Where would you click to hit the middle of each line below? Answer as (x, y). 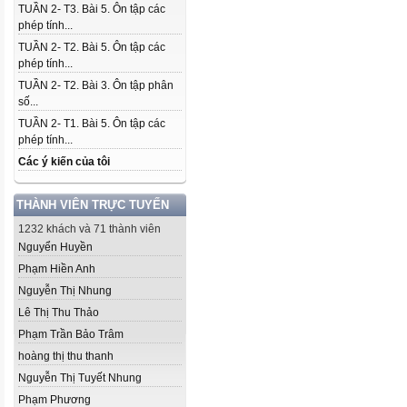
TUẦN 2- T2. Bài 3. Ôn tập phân (96, 85)
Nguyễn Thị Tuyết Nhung (80, 378)
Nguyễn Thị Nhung (65, 291)
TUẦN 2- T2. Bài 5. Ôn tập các (92, 47)
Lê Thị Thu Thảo (59, 313)
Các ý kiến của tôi (64, 162)
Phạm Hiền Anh (57, 269)
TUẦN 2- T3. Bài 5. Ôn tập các (92, 9)
